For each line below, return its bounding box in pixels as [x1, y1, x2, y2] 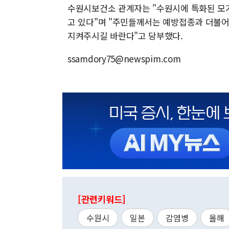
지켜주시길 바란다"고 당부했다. [67, 29, 183, 42]
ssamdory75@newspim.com [67, 52, 181, 65]
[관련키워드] [78, 193, 126, 205]
